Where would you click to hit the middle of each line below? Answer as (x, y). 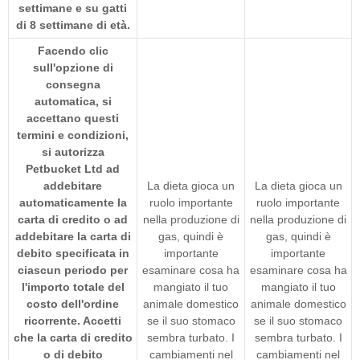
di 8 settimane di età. (73, 25)
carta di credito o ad (73, 219)
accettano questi (73, 118)
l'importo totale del (73, 286)
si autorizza (73, 151)
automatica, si (73, 101)
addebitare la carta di (73, 236)
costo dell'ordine (73, 303)
